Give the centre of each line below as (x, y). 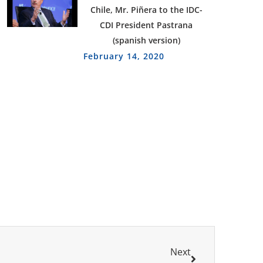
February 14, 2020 (124, 56)
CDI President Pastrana (146, 25)
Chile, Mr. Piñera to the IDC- (146, 9)
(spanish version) (146, 40)
